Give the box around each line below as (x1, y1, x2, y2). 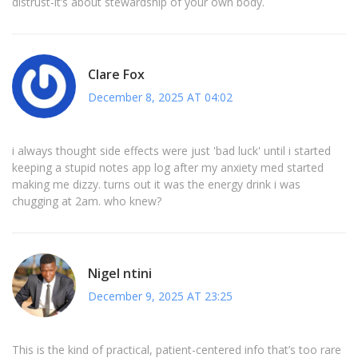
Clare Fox (88, 65, 145, 83)
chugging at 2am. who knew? (12, 193, 161, 209)
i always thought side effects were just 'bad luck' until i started (12, 143, 331, 159)
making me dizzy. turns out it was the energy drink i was (12, 177, 300, 193)
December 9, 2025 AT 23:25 (88, 288, 233, 304)
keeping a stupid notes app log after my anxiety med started (12, 160, 324, 176)
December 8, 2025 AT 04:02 (88, 89, 233, 105)
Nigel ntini (88, 264, 152, 282)
